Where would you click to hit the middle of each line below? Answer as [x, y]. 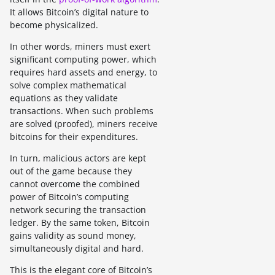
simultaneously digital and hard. [77, 249]
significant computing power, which [83, 60]
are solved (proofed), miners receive [84, 124]
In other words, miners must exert [80, 47]
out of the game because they [71, 171]
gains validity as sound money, [73, 236]
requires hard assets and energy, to [83, 72]
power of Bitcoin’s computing [69, 197]
